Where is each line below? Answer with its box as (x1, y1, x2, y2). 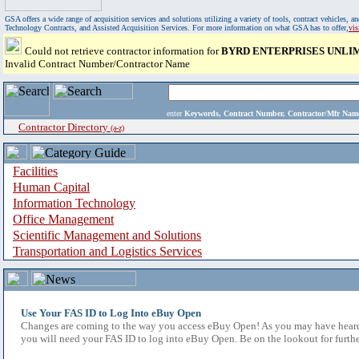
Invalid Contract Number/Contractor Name (5, 58, 190, 70)
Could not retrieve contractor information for (25, 45, 221, 57)
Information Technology (13, 196, 135, 210)
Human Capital (13, 180, 90, 194)
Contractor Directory (18, 121, 111, 133)
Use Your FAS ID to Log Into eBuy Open (21, 307, 201, 319)
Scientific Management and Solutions (13, 228, 201, 242)
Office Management (13, 212, 114, 226)
